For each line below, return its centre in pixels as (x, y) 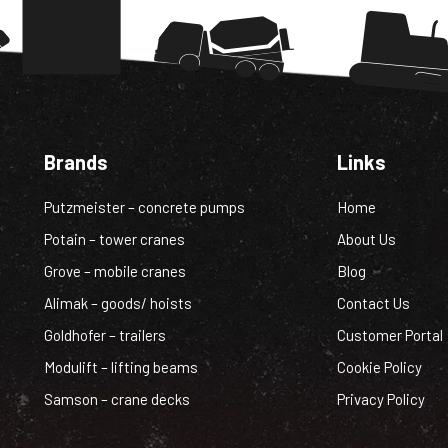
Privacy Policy (380, 399)
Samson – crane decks (117, 399)
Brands (76, 162)
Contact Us (373, 303)
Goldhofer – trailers (105, 335)
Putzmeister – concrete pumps (144, 207)
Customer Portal (389, 335)
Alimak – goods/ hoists (118, 303)
